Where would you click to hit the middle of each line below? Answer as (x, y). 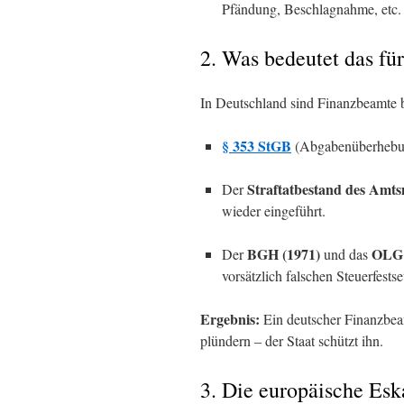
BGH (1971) (284, 254)
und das (346, 254)
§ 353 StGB (257, 146)
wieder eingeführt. (274, 211)
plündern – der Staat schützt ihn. (292, 340)
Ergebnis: (230, 319)
